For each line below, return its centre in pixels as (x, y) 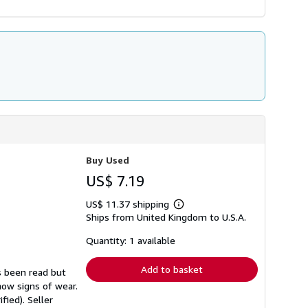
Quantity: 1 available (131, 240)
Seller (40, 299)
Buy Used (108, 159)
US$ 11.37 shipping (129, 203)
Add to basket (172, 269)
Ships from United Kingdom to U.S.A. (166, 217)
